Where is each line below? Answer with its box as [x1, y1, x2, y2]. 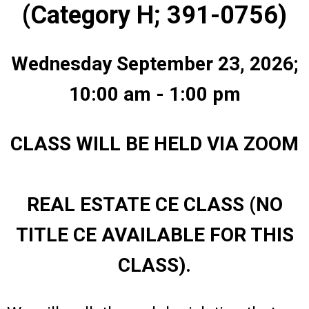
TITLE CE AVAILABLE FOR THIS [15, 223, 294, 246]
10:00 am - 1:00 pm [68, 83, 241, 106]
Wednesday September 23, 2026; [11, 52, 298, 75]
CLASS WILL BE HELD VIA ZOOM [10, 132, 299, 155]
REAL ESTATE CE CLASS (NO [26, 193, 283, 216]
